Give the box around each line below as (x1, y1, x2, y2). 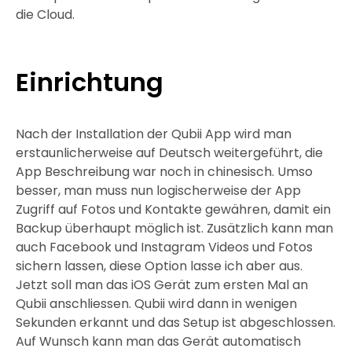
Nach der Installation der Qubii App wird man (16, 125, 291, 143)
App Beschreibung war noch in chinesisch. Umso (16, 163, 313, 181)
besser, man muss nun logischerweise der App (16, 181, 301, 200)
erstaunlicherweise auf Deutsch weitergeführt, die (16, 144, 323, 162)
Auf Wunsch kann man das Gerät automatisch (16, 332, 301, 350)
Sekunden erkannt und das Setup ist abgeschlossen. (16, 313, 335, 332)
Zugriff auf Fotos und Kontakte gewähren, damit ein (16, 200, 331, 218)
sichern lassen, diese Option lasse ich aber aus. (16, 257, 302, 275)
